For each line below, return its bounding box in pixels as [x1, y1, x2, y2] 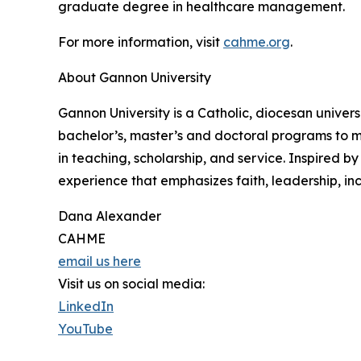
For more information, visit [58, 33, 223, 50]
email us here [58, 252, 141, 269]
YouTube [58, 320, 113, 337]
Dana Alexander [58, 207, 161, 224]
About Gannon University [58, 68, 211, 85]
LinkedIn [58, 297, 114, 314]
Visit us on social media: [58, 275, 205, 292]
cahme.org [223, 33, 290, 50]
